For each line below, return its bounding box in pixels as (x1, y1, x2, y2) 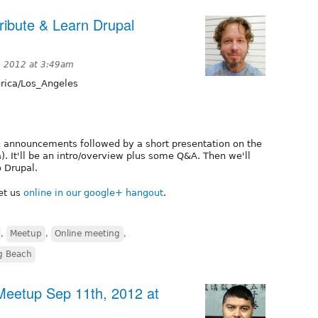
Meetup (10, 228, 42, 238)
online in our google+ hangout (23, 187, 163, 198)
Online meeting (55, 228, 120, 238)
